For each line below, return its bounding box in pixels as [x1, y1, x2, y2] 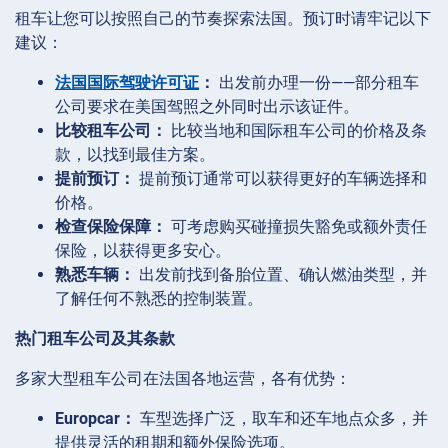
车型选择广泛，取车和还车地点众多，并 [136, 408, 428, 428]
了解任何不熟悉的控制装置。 [55, 288, 263, 308]
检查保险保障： [55, 216, 167, 236]
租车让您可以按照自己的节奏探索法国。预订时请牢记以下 [15, 8, 431, 28]
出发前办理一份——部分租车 [215, 72, 419, 92]
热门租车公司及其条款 [15, 328, 175, 348]
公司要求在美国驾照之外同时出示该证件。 [55, 96, 359, 116]
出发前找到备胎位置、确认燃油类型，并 [135, 264, 427, 284]
